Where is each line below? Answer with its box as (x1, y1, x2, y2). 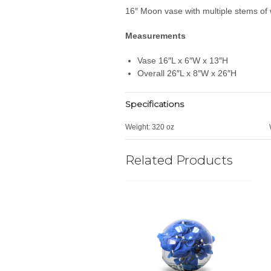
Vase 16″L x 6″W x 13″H (137, 55, 228, 65)
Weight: (125, 122, 150, 131)
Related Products (125, 152, 233, 168)
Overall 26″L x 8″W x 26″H (137, 68, 237, 78)
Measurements (125, 30, 186, 41)
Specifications (125, 98, 184, 109)
